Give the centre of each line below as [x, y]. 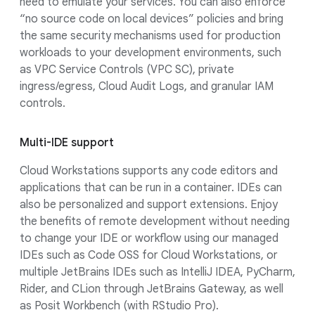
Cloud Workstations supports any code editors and [149, 171]
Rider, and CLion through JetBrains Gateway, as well [152, 289]
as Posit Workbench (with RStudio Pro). [119, 306]
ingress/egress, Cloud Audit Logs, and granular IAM [147, 86]
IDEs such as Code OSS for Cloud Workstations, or [149, 255]
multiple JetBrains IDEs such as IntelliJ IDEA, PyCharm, [157, 272]
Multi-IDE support [67, 142]
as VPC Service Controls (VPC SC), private [127, 69]
